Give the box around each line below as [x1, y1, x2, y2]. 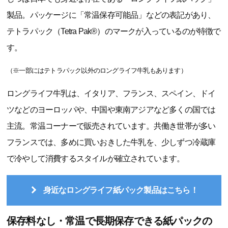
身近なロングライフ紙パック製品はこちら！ [43, 186, 198, 195]
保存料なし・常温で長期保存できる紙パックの [7, 215, 212, 227]
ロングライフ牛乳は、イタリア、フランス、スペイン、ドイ [7, 89, 216, 98]
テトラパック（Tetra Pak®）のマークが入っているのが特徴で [7, 27, 221, 36]
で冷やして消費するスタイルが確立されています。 [7, 154, 185, 163]
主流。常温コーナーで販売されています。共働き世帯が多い [7, 122, 216, 131]
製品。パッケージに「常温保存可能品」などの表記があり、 [7, 11, 216, 20]
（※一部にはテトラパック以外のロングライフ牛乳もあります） [7, 67, 187, 75]
